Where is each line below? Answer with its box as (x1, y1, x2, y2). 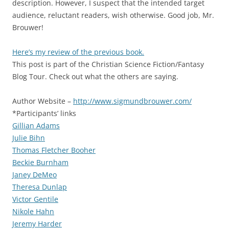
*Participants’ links (12, 108, 76, 119)
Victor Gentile (12, 194, 58, 204)
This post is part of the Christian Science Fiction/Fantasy (12, 59, 204, 70)
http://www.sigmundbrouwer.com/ (73, 96, 192, 106)
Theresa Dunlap (12, 182, 67, 192)
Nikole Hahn (12, 207, 54, 217)
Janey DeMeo (12, 170, 57, 180)
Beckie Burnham (12, 157, 68, 168)
